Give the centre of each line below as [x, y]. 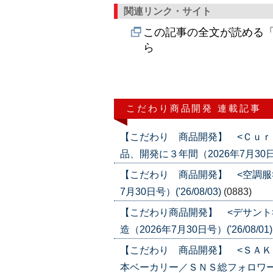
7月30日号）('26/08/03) [172, 192]
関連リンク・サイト [168, 11]
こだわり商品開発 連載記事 [194, 108]
